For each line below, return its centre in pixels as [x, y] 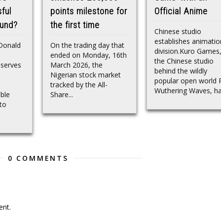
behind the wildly [181, 71]
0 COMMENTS [38, 158]
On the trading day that [87, 45]
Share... [62, 95]
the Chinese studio [184, 61]
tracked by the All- [79, 85]
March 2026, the [76, 65]
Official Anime [181, 11]
